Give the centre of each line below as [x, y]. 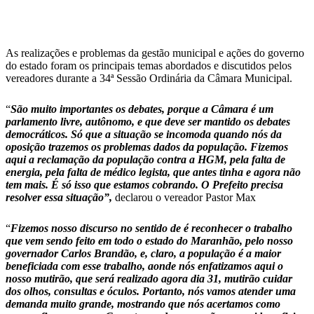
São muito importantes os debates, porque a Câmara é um [142, 109]
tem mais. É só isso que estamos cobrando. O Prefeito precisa [144, 185]
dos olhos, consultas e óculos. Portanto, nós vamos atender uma [151, 291]
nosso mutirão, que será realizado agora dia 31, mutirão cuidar [149, 279]
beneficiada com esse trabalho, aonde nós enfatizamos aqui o [144, 266]
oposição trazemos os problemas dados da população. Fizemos [147, 147]
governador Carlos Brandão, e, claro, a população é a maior [143, 253]
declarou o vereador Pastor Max [185, 197]
